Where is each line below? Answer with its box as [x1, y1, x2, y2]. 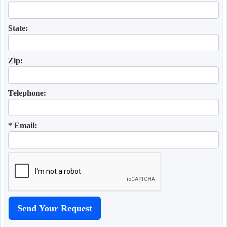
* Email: [8, 121, 37, 130]
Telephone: [8, 89, 46, 97]
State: [8, 24, 28, 32]
